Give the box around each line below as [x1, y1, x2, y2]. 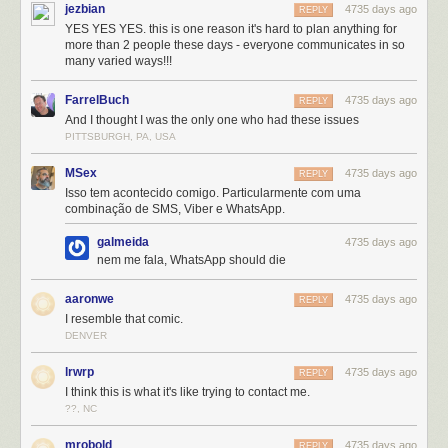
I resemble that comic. [65, 311, 183, 326]
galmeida [97, 234, 149, 249]
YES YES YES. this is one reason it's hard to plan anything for [65, 21, 397, 36]
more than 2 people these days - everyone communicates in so [65, 37, 405, 52]
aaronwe [65, 291, 114, 306]
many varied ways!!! [65, 53, 172, 68]
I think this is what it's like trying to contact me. [65, 384, 310, 399]
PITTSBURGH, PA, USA [65, 130, 176, 142]
